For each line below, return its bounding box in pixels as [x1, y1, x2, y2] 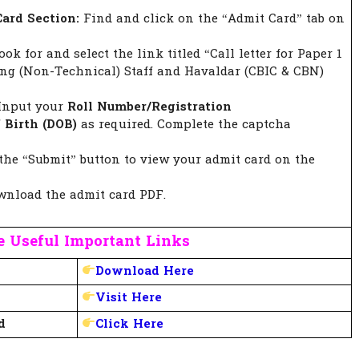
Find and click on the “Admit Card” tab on [79, 10, 345, 28]
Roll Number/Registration [67, 98, 232, 116]
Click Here [95, 315, 164, 333]
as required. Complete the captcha [77, 115, 291, 134]
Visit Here [95, 288, 163, 307]
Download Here [95, 262, 195, 280]
